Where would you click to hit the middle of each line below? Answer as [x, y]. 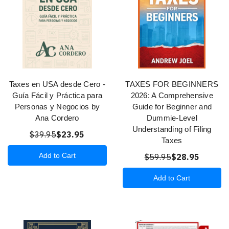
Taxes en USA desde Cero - [57, 84]
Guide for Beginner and [172, 106]
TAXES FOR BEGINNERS [172, 84]
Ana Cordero [57, 118]
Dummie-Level [172, 118]
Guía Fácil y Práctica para [57, 95]
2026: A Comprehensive [172, 95]
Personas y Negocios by [57, 106]
